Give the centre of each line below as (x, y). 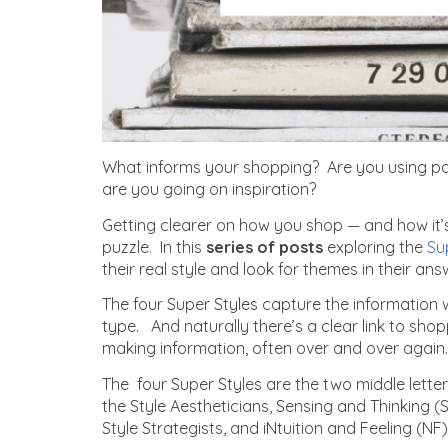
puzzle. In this (154, 246)
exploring (361, 246)
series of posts (264, 246)
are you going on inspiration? (209, 188)
